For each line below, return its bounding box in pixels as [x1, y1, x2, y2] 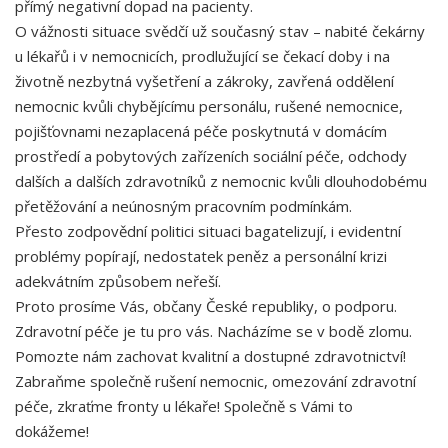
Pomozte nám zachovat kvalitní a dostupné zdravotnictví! [15, 346, 406, 366]
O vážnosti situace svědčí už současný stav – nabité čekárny [15, 21, 425, 41]
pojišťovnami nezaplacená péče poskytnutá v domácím [15, 121, 387, 141]
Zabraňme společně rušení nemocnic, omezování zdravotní [15, 371, 416, 391]
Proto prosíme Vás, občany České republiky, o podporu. [15, 296, 397, 316]
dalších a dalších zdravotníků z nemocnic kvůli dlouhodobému [15, 171, 427, 191]
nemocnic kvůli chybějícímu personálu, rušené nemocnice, [15, 96, 403, 116]
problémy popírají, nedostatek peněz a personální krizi [15, 246, 387, 266]
